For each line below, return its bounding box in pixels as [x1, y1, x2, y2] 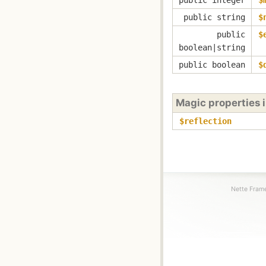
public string [183, 12, 245, 22]
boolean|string [179, 42, 245, 52]
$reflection [179, 116, 232, 126]
